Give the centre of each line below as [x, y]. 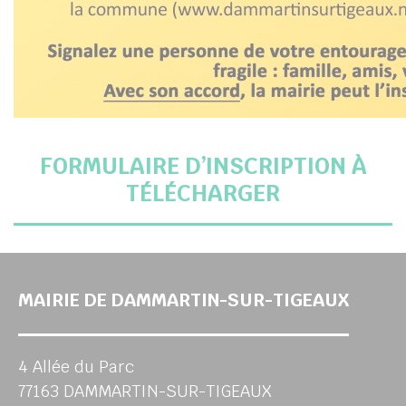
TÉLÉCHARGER [203, 193]
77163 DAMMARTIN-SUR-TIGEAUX [145, 391]
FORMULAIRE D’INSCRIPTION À [203, 166]
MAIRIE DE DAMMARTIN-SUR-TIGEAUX [184, 300]
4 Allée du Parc [76, 367]
